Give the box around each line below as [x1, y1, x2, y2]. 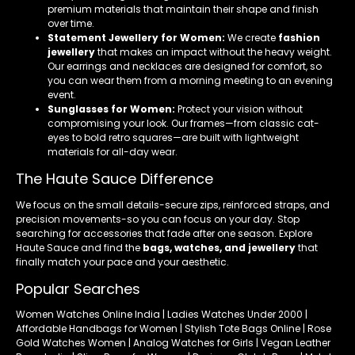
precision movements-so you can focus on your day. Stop [16, 212, 300, 226]
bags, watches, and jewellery [140, 240, 296, 254]
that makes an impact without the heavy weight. [95, 44, 332, 59]
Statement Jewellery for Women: [48, 30, 225, 44]
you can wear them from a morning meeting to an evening [48, 73, 333, 87]
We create [225, 30, 278, 44]
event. [48, 87, 76, 101]
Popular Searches [16, 278, 140, 299]
